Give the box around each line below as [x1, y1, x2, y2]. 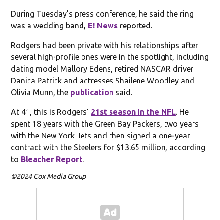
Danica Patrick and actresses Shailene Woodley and [11, 76, 195, 85]
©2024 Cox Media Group [11, 172, 86, 180]
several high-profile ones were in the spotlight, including [11, 52, 209, 61]
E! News [88, 21, 118, 30]
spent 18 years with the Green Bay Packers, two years [11, 119, 199, 128]
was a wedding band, [11, 21, 88, 30]
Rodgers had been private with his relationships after [11, 40, 199, 50]
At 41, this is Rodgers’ [11, 107, 91, 116]
